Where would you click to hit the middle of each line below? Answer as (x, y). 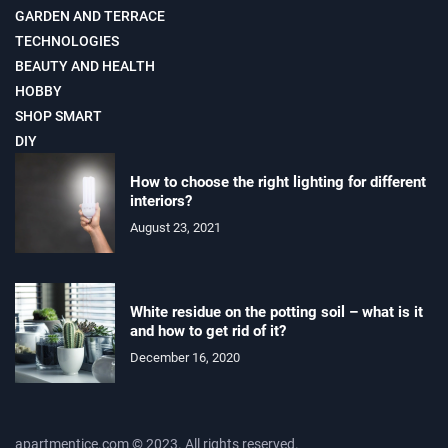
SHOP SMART (58, 116)
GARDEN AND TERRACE (90, 16)
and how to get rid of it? (208, 330)
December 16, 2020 (185, 357)
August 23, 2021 (175, 227)
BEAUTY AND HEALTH (85, 66)
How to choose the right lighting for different (278, 181)
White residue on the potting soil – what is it (276, 311)
